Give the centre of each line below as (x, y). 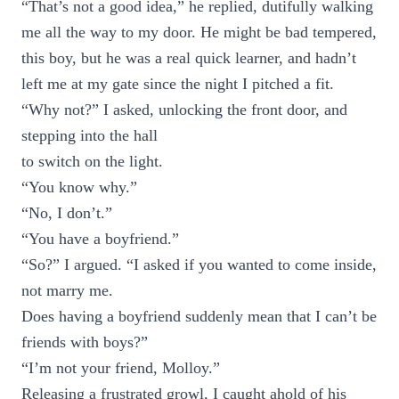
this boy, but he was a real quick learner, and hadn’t (189, 58)
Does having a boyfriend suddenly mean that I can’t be (199, 316)
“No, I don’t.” (67, 213)
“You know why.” (79, 187)
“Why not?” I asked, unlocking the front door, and (184, 110)
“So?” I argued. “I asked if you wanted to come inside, (199, 265)
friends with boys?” (85, 342)
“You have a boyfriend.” (100, 239)
